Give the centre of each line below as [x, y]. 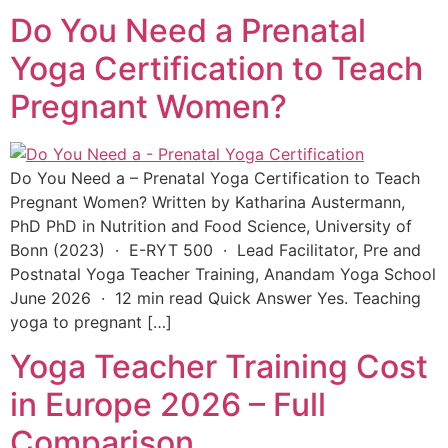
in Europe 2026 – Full [168, 404]
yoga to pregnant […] [91, 321]
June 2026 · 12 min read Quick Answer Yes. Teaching [215, 297]
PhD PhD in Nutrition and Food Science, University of [211, 225]
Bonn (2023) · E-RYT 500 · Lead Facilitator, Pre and [215, 249]
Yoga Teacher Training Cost [219, 366]
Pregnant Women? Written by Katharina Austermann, [207, 201]
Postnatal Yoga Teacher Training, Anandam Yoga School [223, 273]
